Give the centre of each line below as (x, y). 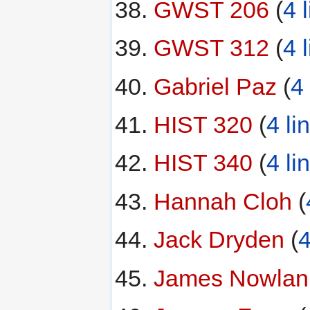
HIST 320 (203, 125)
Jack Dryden (219, 240)
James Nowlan (231, 278)
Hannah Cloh (222, 201)
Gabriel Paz (215, 86)
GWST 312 (211, 48)
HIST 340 (203, 163)
